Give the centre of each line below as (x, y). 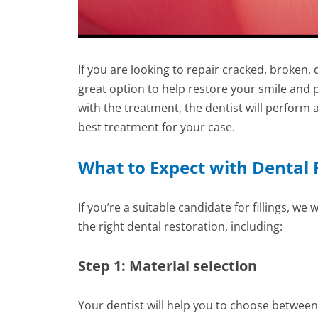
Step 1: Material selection (168, 265)
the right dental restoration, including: (181, 226)
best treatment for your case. (157, 127)
